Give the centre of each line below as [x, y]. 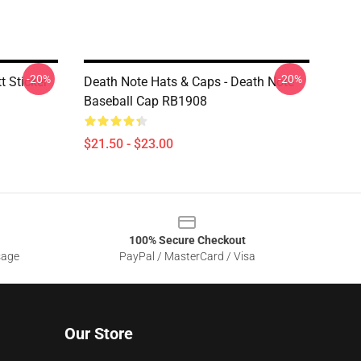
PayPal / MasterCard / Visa [187, 256]
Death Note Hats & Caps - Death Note [189, 82]
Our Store [99, 334]
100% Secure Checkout [187, 240]
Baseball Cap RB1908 [145, 101]
